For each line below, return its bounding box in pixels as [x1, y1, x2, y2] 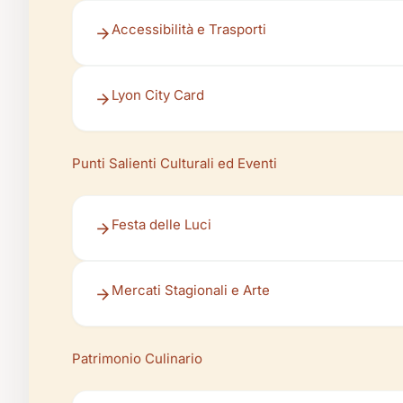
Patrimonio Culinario [72, 350, 202, 367]
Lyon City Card [112, 86, 204, 103]
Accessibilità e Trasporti [112, 21, 266, 38]
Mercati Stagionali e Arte [112, 282, 270, 299]
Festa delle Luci [112, 216, 211, 233]
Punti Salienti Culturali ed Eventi [72, 155, 277, 172]
